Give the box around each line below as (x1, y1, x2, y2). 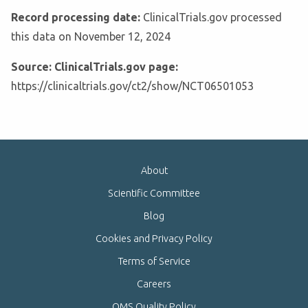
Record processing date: (11, 11, 143, 24)
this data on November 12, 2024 (11, 30, 170, 43)
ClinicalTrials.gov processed (143, 11, 282, 24)
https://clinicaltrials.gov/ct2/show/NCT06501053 (11, 80, 254, 93)
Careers (137, 278, 171, 290)
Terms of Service (118, 256, 190, 267)
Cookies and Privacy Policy (96, 233, 212, 245)
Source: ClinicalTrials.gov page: (11, 60, 178, 74)
